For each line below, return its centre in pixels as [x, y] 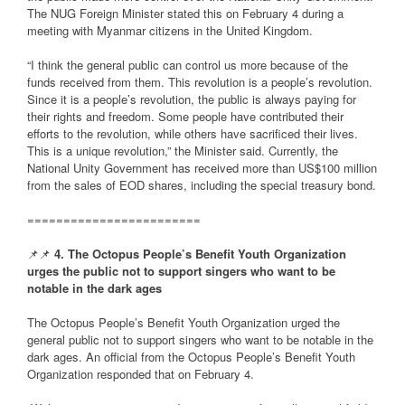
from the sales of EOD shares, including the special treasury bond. [202, 185]
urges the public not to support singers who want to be [181, 271]
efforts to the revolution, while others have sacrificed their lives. [193, 134]
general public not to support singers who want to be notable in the [200, 340]
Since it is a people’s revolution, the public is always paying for [192, 99]
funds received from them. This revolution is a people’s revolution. [200, 82]
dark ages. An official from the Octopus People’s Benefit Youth [191, 357]
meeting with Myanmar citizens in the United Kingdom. [170, 31]
